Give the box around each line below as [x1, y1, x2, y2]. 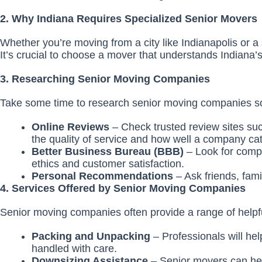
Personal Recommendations [32, 170, 176, 182]
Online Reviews [32, 120, 112, 133]
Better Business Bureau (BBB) [32, 145, 187, 157]
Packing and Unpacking [32, 230, 153, 242]
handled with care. [32, 242, 117, 254]
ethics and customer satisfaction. [32, 157, 184, 170]
